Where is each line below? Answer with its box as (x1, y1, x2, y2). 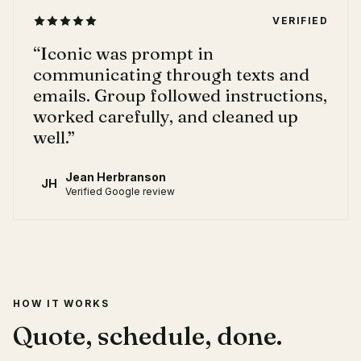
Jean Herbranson (65, 170, 166, 184)
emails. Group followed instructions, (33, 85, 327, 106)
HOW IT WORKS (13, 297, 110, 309)
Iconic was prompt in (40, 43, 214, 64)
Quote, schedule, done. (13, 320, 282, 351)
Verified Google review (65, 185, 175, 197)
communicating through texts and (33, 64, 309, 85)
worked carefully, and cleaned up (33, 106, 298, 127)
